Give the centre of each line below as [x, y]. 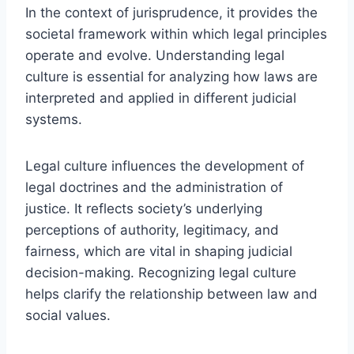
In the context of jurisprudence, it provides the [171, 12]
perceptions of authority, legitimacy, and [152, 230]
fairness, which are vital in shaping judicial [159, 251]
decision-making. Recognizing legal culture [161, 272]
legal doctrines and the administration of [154, 187]
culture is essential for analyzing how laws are [171, 76]
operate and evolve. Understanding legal [155, 55]
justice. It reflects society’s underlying [144, 208]
